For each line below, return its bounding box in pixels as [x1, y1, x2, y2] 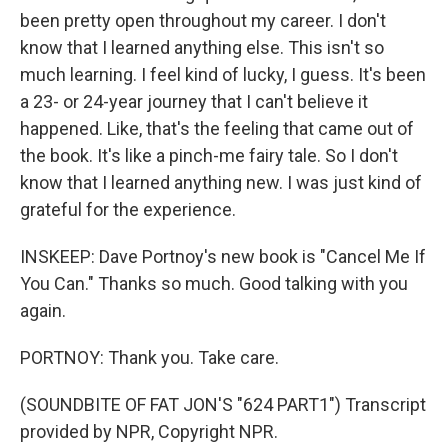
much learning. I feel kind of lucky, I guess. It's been [20, 64, 426, 85]
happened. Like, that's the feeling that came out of [20, 118, 414, 139]
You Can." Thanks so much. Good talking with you [20, 273, 408, 294]
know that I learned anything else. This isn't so [20, 37, 384, 58]
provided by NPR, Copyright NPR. [20, 421, 278, 442]
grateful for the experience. [20, 199, 236, 220]
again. [20, 300, 66, 321]
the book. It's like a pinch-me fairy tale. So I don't [20, 145, 398, 166]
